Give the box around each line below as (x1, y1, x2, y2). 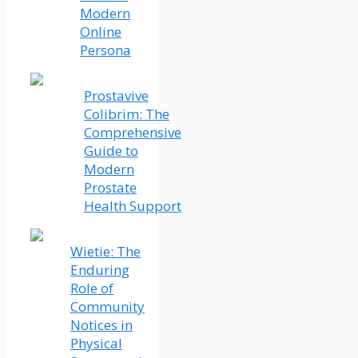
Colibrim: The (84, 105, 169, 124)
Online (80, 22, 121, 42)
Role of (70, 279, 113, 298)
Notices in (70, 316, 133, 335)
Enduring (70, 261, 129, 280)
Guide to (84, 141, 138, 161)
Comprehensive (84, 123, 181, 142)
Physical (70, 334, 122, 353)
